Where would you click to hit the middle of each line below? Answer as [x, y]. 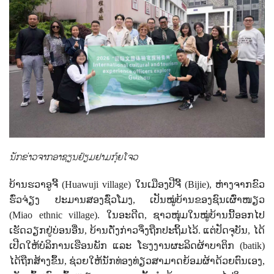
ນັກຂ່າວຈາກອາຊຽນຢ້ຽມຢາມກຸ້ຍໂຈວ [73, 157]
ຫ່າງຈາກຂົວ [240, 184]
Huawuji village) [100, 184]
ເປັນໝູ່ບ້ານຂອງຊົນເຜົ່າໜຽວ [207, 199]
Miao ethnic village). [59, 215]
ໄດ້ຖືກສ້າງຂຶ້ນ [37, 261]
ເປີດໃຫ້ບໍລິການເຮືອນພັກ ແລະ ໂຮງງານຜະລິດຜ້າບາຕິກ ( [126, 245]
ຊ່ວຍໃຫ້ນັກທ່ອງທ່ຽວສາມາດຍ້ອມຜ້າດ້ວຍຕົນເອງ [166, 261]
